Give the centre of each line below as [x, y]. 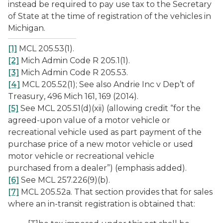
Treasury [26, 96]
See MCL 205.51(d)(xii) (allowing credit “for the [110, 108]
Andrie [127, 84]
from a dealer [79, 168]
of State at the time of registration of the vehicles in [110, 16]
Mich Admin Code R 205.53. [73, 72]
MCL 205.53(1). [46, 49]
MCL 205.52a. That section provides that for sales [116, 192]
